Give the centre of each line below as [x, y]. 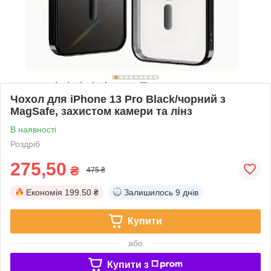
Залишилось [149, 192]
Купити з [128, 264]
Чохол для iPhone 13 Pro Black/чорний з [118, 99]
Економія [44, 192]
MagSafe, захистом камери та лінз [101, 111]
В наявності [33, 129]
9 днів [187, 192]
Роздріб [25, 144]
